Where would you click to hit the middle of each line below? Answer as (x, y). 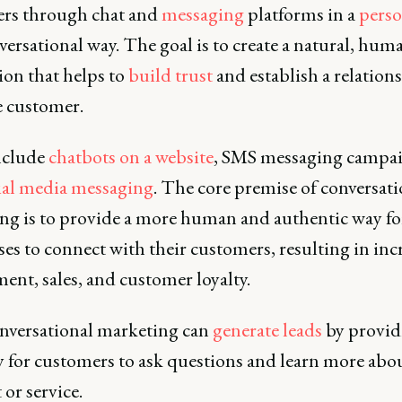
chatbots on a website (131, 157)
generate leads (267, 330)
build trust (170, 75)
